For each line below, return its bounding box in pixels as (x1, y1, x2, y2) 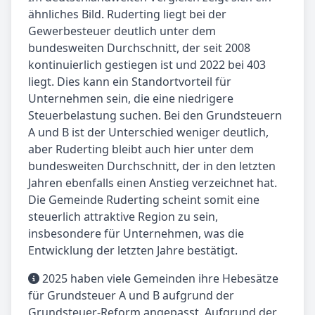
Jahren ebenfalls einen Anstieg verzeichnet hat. (28, 175, 277, 191)
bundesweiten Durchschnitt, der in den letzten (28, 158, 276, 174)
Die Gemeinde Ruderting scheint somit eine (28, 192, 259, 208)
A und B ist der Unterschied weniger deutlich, (28, 124, 269, 141)
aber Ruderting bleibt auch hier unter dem (28, 141, 254, 157)
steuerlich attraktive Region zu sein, (28, 209, 218, 225)
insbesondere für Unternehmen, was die (28, 226, 244, 242)
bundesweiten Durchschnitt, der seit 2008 (28, 40, 250, 56)
